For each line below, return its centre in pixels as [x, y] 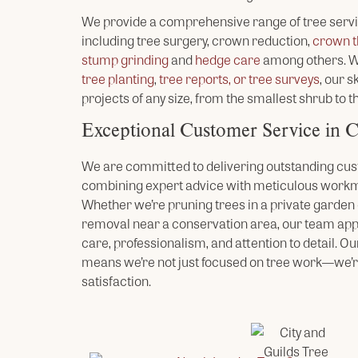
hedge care [228, 60]
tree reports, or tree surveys [239, 79]
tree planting [118, 79]
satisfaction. [116, 281]
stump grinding [125, 60]
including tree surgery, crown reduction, [197, 40]
